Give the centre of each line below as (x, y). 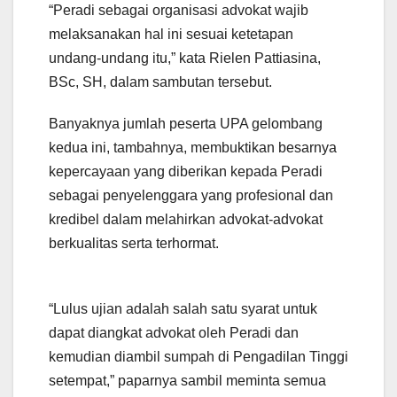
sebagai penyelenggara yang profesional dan (191, 195)
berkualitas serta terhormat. (134, 243)
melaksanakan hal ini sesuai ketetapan (171, 34)
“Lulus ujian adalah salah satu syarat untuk (183, 308)
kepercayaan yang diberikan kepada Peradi (186, 171)
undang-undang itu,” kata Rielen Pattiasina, (185, 58)
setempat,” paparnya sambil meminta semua (187, 380)
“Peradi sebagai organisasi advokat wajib (179, 10)
